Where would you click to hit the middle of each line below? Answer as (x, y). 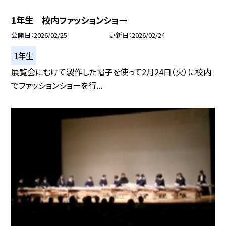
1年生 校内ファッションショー (69, 20)
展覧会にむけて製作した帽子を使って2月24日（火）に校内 (111, 71)
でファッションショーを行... (57, 85)
